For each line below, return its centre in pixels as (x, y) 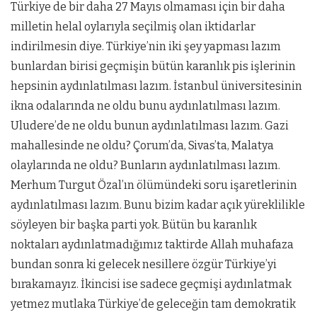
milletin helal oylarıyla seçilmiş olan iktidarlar (133, 27)
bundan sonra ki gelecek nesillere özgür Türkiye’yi (144, 265)
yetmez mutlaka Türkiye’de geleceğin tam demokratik (153, 304)
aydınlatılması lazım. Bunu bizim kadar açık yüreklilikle (158, 205)
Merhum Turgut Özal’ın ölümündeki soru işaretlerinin (154, 185)
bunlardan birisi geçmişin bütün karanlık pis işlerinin (153, 67)
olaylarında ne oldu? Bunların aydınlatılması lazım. (145, 166)
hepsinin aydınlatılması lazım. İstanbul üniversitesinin (156, 86)
